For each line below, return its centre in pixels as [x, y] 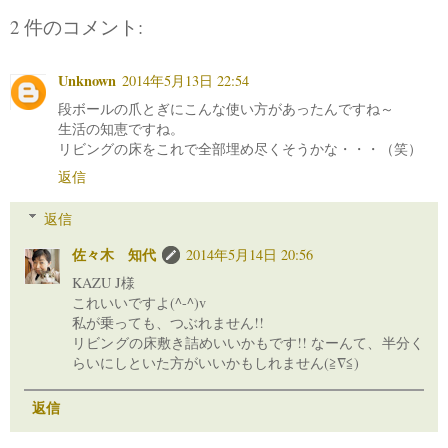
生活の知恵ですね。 [121, 129]
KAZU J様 [104, 282]
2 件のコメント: [76, 26]
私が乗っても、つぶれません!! [168, 322]
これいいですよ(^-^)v [139, 302]
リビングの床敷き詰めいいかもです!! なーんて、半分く [248, 342]
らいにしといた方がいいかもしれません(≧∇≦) [216, 362]
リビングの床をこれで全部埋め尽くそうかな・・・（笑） [240, 149]
